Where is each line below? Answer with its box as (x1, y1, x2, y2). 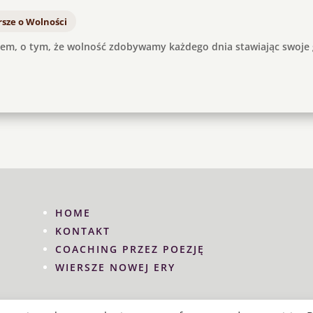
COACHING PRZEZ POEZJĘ (54, 242, 205, 256)
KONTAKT (54, 224, 110, 238)
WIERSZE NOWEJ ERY (54, 261, 175, 275)
